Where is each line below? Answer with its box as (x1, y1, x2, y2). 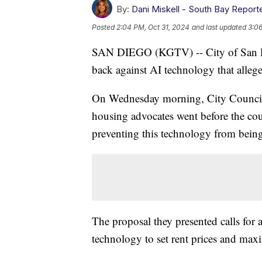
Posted (92, 23, 116, 32)
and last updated (192, 23, 246, 32)
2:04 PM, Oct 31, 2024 (116, 23, 189, 32)
